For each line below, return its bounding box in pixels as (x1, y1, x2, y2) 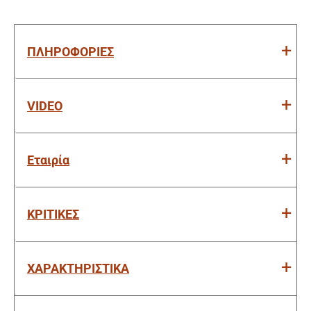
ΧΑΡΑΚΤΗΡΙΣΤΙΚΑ (27, 260, 129, 276)
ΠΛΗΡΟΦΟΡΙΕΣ (27, 44, 114, 59)
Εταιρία (27, 152, 69, 167)
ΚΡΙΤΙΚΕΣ (27, 206, 79, 221)
